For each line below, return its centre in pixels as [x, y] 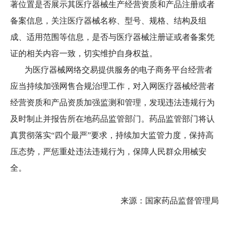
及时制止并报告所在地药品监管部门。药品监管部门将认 [112, 119]
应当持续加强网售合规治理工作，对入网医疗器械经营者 [112, 86]
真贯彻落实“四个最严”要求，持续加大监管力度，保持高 [112, 135]
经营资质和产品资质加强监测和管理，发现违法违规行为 [112, 102]
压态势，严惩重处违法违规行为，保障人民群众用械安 [108, 152]
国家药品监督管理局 [182, 201]
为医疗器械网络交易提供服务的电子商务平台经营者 [111, 70]
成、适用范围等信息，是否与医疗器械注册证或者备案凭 [112, 37]
